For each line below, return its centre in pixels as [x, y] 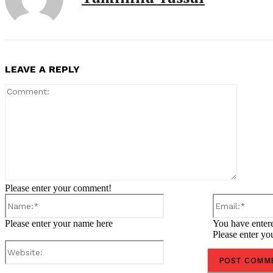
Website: [180, 245]
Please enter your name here [59, 224]
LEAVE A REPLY [42, 69]
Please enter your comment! [58, 188]
